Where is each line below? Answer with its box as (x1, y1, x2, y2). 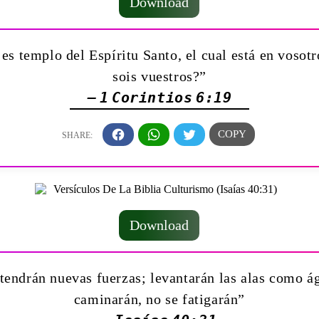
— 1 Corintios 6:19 (87, 89, 232, 107)
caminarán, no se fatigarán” (73, 291, 246, 307)
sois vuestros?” (112, 68, 206, 85)
